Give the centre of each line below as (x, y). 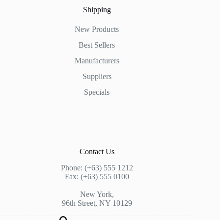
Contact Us (97, 152)
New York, (97, 194)
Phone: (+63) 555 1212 (97, 168)
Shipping (97, 10)
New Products (97, 29)
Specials (97, 92)
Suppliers (97, 77)
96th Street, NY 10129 (97, 203)
